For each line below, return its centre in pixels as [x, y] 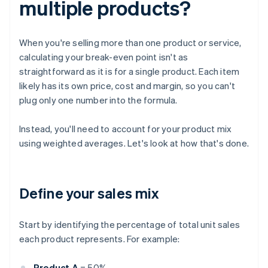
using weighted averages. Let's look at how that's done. [134, 143]
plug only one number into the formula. [98, 100]
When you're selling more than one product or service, [130, 43]
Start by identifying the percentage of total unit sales [130, 225]
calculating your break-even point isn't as [104, 57]
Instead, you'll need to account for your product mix [126, 129]
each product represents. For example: [100, 239]
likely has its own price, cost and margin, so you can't [127, 86]
